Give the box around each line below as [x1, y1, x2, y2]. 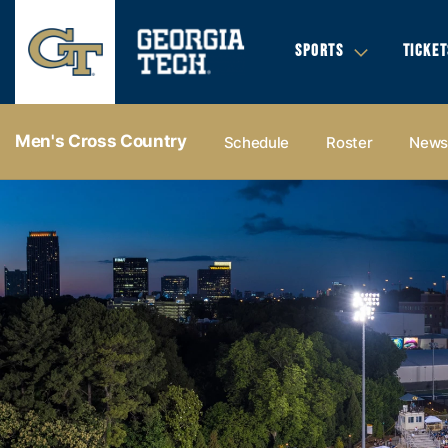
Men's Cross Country [15, 131, 187, 151]
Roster [326, 132, 373, 152]
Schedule [223, 132, 290, 152]
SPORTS [295, 41, 344, 61]
